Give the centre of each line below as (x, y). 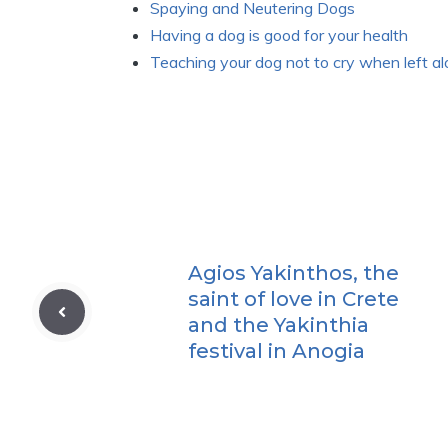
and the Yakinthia (278, 325)
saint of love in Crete (293, 299)
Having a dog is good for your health (279, 35)
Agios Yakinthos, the (293, 273)
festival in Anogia (276, 351)
